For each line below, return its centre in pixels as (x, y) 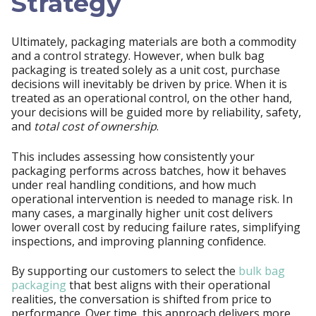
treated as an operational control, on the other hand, (152, 98)
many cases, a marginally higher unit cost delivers (142, 213)
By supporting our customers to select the (125, 271)
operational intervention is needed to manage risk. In (152, 199)
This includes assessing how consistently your (133, 156)
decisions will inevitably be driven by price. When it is (149, 84)
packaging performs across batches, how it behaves (149, 170)
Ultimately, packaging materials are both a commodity (154, 42)
